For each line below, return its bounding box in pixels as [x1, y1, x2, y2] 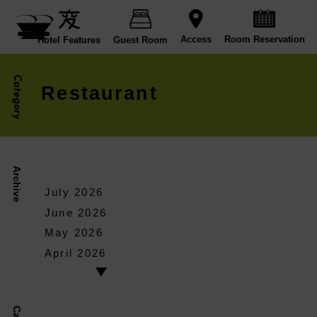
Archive [11, 165, 23, 202]
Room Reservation [224, 34, 305, 45]
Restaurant [41, 83, 158, 105]
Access [180, 35, 212, 45]
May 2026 [44, 226, 103, 239]
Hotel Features [38, 35, 101, 45]
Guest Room [113, 35, 168, 45]
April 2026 [44, 246, 107, 259]
